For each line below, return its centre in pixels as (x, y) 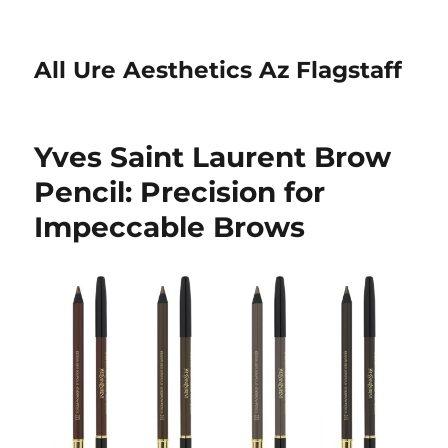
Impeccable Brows (170, 227)
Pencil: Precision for (180, 192)
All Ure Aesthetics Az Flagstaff (218, 70)
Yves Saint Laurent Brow (213, 157)
